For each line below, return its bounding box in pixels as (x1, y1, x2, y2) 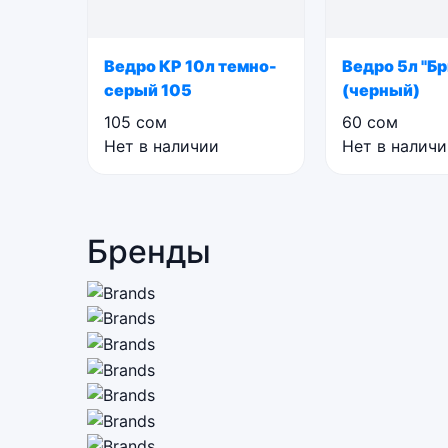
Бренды (87, 232, 211, 271)
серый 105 (104, 80, 192, 100)
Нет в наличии (104, 136, 219, 156)
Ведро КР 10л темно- (104, 56, 277, 76)
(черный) (342, 80, 420, 100)
